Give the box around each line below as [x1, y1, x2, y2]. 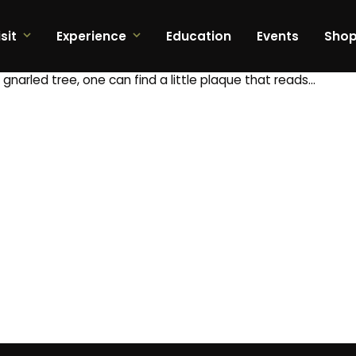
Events [256, 28, 299, 45]
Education [165, 28, 231, 45]
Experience [56, 28, 126, 45]
